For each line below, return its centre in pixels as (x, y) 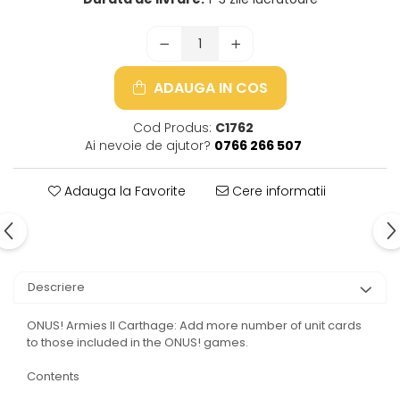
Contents (53, 377)
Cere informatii (277, 192)
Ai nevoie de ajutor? (148, 146)
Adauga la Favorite (123, 192)
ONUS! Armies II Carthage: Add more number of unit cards (194, 326)
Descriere (56, 287)
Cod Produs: (172, 128)
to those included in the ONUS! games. (137, 343)
